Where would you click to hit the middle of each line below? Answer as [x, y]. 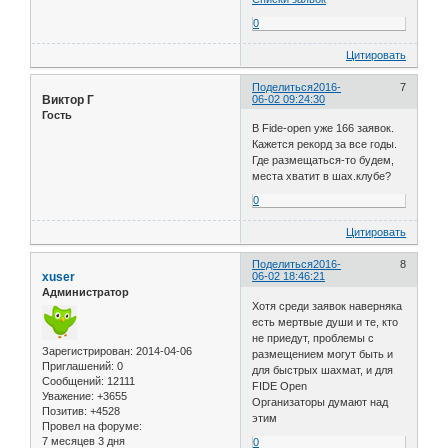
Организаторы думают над [320, 401]
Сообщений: [73, 380]
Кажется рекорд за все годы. [325, 144]
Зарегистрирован [86, 350]
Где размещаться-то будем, [323, 160]
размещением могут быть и [323, 353]
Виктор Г [68, 99]
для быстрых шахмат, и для [323, 369]
